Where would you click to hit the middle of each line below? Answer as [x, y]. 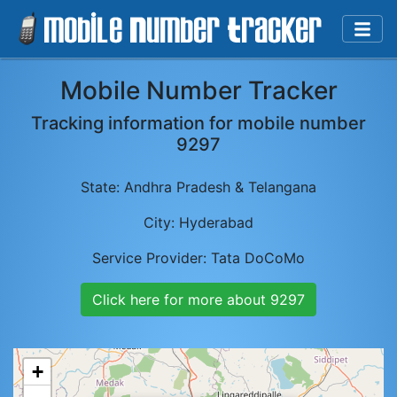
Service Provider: [152, 258]
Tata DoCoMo [258, 258]
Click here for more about [181, 300]
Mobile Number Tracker [198, 90]
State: [102, 187]
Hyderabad [216, 222]
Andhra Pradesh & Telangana [220, 187]
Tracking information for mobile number [198, 123]
